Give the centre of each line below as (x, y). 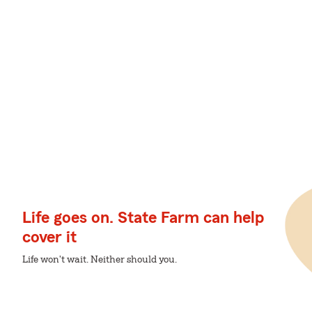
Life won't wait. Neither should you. (100, 260)
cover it (49, 237)
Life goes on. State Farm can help (143, 218)
